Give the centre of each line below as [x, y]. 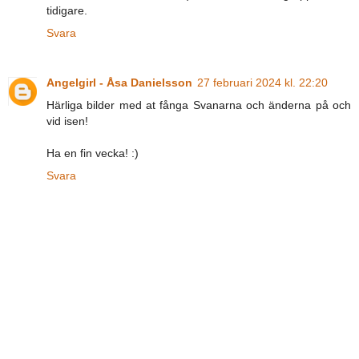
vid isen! [67, 121]
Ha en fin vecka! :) [93, 153]
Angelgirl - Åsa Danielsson [119, 82]
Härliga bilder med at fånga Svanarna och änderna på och [199, 105]
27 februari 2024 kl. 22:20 [262, 82]
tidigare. [67, 10]
